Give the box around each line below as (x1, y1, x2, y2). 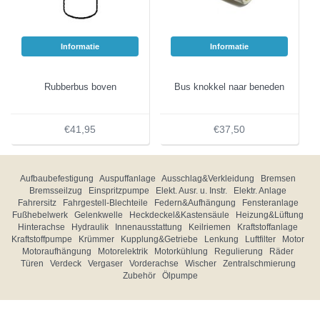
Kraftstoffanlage (237, 222, 298, 233)
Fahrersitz (17, 198, 56, 209)
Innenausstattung (115, 222, 182, 233)
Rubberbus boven (44, 81, 116, 93)
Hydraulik (71, 222, 109, 233)
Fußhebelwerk (12, 210, 68, 221)
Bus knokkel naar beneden (174, 81, 284, 93)
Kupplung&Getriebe (121, 234, 198, 245)
